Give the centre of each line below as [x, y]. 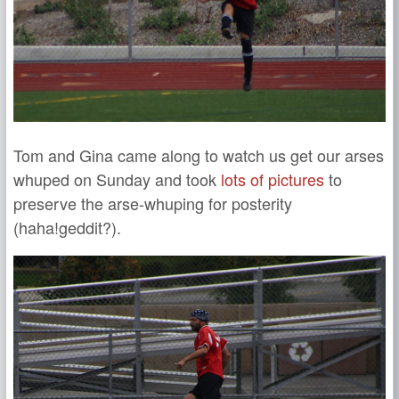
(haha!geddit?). [67, 227]
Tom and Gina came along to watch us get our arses [199, 155]
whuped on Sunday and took [117, 179]
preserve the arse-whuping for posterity [153, 203]
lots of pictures [273, 179]
